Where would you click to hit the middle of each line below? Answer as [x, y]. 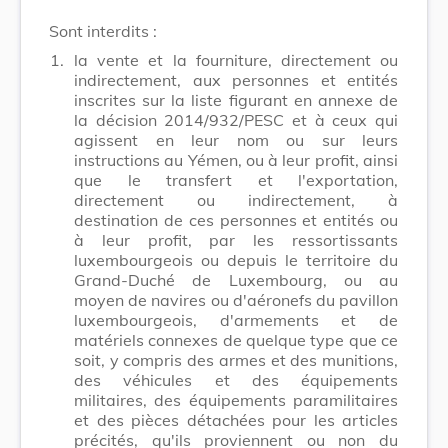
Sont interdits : [103, 30]
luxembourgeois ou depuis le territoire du [236, 259]
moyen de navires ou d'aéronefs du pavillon [236, 299]
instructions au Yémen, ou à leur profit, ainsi [236, 159]
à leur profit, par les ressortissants [236, 239]
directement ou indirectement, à [236, 199]
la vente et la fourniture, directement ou [236, 59]
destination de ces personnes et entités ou [236, 219]
